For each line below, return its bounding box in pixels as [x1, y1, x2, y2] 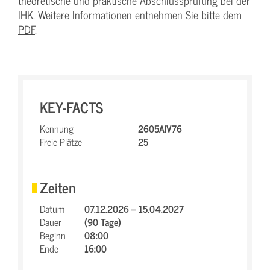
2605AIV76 [138, 121, 182, 136]
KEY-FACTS [40, 95, 103, 119]
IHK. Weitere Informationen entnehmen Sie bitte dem [18, 6, 242, 24]
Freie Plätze [40, 134, 82, 149]
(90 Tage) [84, 214, 121, 230]
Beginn [40, 227, 66, 243]
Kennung [40, 121, 74, 136]
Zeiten [40, 175, 76, 199]
